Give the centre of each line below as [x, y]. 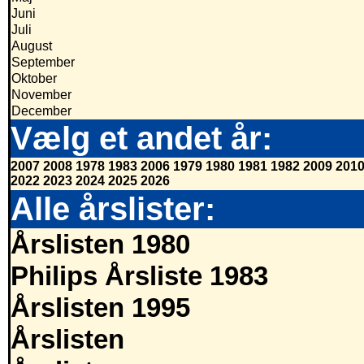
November [41, 95]
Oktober [34, 79]
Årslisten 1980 [100, 245]
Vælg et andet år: [141, 139]
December [41, 111]
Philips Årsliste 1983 [139, 277]
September [43, 63]
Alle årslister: [113, 209]
